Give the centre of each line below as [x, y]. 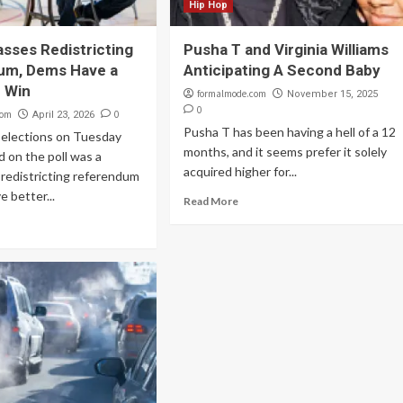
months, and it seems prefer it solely [285, 152]
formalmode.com [231, 94]
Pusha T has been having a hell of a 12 [289, 132]
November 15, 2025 [332, 94]
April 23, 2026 [64, 115]
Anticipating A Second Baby [282, 70]
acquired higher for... [240, 171]
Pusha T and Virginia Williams [286, 49]
